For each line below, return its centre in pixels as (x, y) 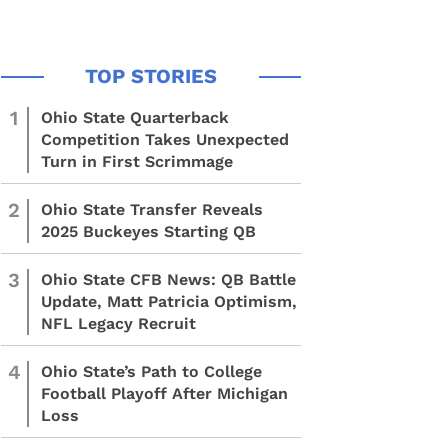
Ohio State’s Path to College (151, 371)
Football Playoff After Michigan (164, 393)
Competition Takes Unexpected (165, 139)
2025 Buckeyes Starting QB (148, 231)
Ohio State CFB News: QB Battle (168, 279)
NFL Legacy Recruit (118, 323)
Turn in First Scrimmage (137, 161)
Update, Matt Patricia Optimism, (169, 301)
